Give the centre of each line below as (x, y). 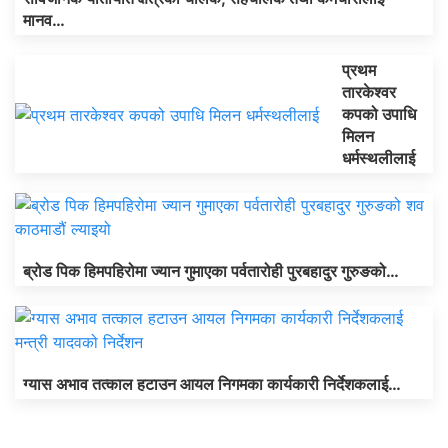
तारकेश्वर (369, 92)
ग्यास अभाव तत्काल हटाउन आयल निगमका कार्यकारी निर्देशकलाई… (212, 384)
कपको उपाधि (379, 114)
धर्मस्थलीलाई (378, 158)
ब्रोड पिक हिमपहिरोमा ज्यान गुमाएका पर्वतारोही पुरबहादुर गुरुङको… (211, 271)
